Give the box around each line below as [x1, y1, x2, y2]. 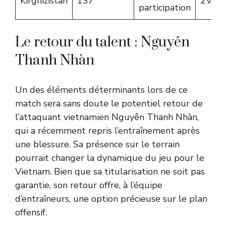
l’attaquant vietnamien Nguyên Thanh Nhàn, [15, 111, 199, 123]
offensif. [15, 206, 47, 218]
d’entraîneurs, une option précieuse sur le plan [15, 193, 207, 205]
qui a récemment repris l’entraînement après [15, 125, 200, 137]
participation [139, 2, 191, 14]
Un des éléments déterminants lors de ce [15, 84, 188, 96]
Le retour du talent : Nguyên [15, 33, 190, 51]
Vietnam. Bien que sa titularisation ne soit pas [15, 165, 205, 178]
